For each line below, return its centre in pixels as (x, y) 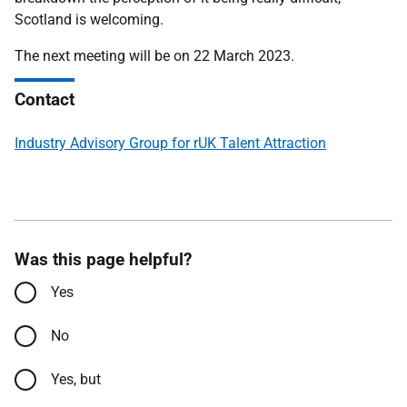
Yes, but (76, 379)
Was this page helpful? (103, 259)
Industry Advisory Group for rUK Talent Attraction (170, 143)
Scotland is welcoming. (89, 20)
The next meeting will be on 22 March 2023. (154, 56)
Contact (45, 99)
